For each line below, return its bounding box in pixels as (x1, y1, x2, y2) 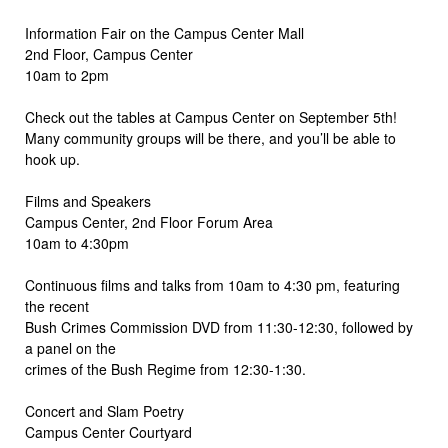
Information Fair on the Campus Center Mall (25, 22, 304, 43)
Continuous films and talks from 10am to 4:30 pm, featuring (25, 274, 400, 295)
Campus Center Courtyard (25, 421, 192, 442)
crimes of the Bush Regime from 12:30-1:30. (25, 358, 306, 379)
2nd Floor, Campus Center (25, 43, 193, 64)
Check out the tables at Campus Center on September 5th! (25, 106, 397, 127)
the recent (25, 295, 89, 316)
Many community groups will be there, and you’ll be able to (25, 127, 396, 148)
